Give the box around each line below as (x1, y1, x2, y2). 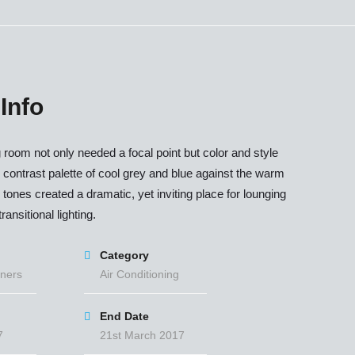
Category (100, 249, 149, 261)
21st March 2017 (100, 329, 185, 342)
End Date (100, 310, 149, 323)
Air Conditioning (100, 268, 179, 281)
